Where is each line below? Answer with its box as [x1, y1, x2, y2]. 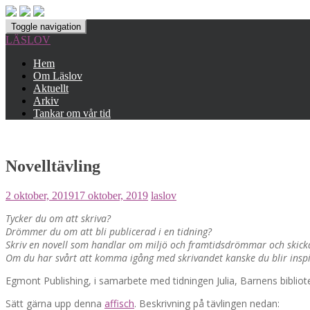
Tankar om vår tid [33, 107, 111, 119]
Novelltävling [6, 156, 100, 175]
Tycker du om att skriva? [6, 211, 111, 225]
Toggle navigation [11, 21, 81, 32]
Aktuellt [33, 82, 69, 94]
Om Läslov [33, 70, 82, 82]
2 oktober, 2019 [6, 189, 74, 201]
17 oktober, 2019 [74, 189, 148, 201]
